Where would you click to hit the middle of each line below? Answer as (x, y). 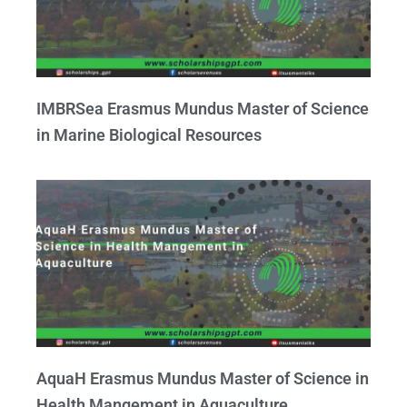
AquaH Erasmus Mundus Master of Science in (203, 379)
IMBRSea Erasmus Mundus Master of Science (203, 109)
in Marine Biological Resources (149, 135)
